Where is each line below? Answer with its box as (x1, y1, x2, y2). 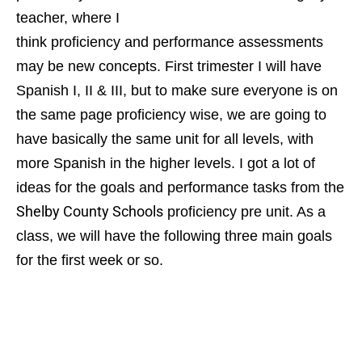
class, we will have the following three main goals (16, 227, 332, 244)
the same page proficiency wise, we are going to (16, 106, 326, 123)
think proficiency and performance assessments (16, 33, 323, 50)
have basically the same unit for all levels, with (16, 130, 314, 147)
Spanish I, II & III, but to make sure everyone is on (16, 82, 338, 99)
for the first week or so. (16, 251, 167, 268)
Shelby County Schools (16, 202, 163, 220)
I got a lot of (239, 154, 315, 171)
